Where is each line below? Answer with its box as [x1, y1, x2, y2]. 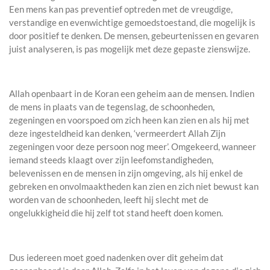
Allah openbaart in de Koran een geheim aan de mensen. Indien [9, 88, 254, 99]
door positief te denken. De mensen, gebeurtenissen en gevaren [9, 30, 259, 42]
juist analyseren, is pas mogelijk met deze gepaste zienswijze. [9, 43, 250, 55]
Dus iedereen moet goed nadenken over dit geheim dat [9, 252, 224, 263]
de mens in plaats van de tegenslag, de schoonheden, [9, 101, 215, 113]
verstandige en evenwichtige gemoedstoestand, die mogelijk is [9, 17, 256, 28]
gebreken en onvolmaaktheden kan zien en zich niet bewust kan [9, 181, 259, 192]
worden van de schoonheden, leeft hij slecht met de [9, 194, 209, 206]
